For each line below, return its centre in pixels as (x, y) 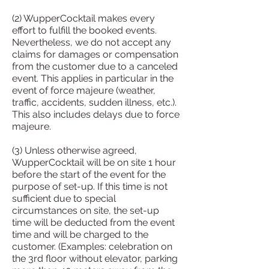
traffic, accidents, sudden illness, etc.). (94, 102)
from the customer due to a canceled (95, 66)
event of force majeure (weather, (84, 90)
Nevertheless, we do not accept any (92, 42)
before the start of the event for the (89, 174)
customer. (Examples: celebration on (92, 246)
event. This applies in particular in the (93, 78)
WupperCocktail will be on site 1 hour (94, 162)
